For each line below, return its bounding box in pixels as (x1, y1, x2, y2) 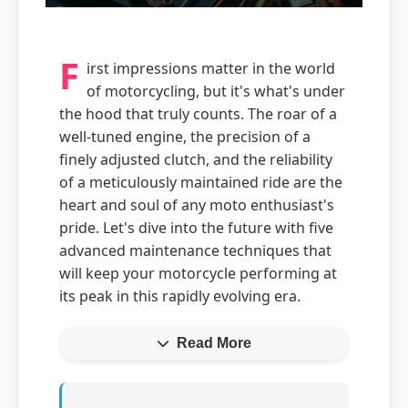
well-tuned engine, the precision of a (59, 127, 311, 147)
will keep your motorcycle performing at (59, 263, 337, 283)
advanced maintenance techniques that (59, 240, 331, 260)
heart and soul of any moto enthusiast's (59, 195, 334, 215)
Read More (177, 335, 251, 351)
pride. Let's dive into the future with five (59, 218, 333, 238)
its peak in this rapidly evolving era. (59, 286, 301, 306)
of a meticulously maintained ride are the (59, 172, 342, 192)
